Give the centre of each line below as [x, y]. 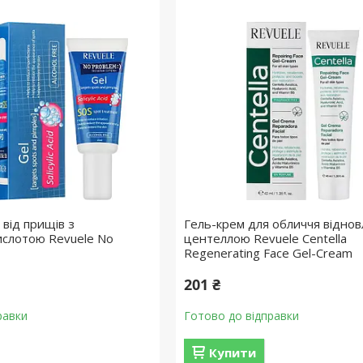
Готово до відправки [241, 316]
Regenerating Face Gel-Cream [268, 253]
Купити [232, 352]
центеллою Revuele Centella [265, 238]
